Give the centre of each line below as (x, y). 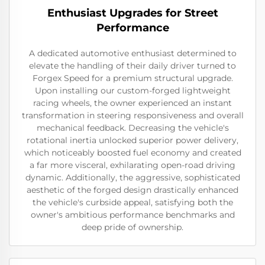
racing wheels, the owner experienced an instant (132, 103)
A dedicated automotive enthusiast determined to (132, 54)
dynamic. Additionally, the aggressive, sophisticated (132, 178)
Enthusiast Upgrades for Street (132, 13)
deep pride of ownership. (132, 227)
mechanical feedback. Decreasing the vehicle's (132, 128)
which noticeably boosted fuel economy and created (132, 153)
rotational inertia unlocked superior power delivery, (132, 140)
